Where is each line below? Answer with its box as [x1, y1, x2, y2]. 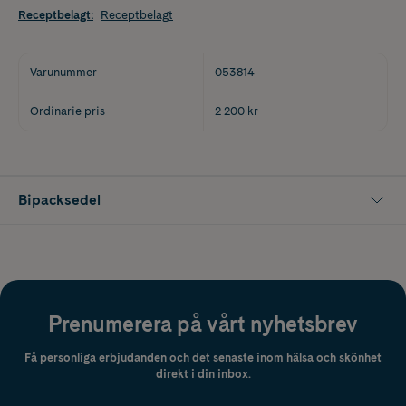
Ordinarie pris [30, 103, 105, 118]
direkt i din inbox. [155, 366, 251, 381]
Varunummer [30, 64, 97, 79]
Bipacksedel [18, 190, 101, 208]
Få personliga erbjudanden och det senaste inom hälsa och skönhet [24, 350, 382, 364]
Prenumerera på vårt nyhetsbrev [48, 310, 358, 337]
